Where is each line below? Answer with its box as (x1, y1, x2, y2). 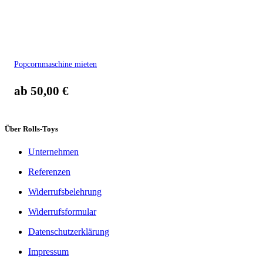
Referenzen (28, 166, 70, 177)
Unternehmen (28, 146, 79, 157)
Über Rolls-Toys (5, 124, 58, 133)
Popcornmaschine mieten (14, 59, 97, 69)
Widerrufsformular (28, 206, 96, 217)
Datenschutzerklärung (28, 226, 109, 237)
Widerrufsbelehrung (28, 186, 102, 197)
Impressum (28, 246, 69, 257)
